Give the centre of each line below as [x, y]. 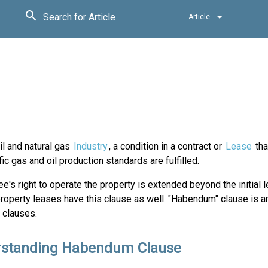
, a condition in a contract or [166, 146]
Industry [90, 146]
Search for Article [79, 17]
